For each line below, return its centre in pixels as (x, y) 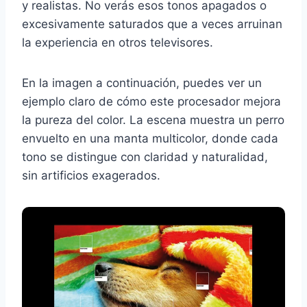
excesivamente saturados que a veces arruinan (152, 24)
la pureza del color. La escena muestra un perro (153, 120)
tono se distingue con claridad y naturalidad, (145, 157)
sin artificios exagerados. (91, 176)
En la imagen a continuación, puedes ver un (142, 83)
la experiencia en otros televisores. (118, 43)
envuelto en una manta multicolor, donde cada (150, 139)
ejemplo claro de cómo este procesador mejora (151, 102)
